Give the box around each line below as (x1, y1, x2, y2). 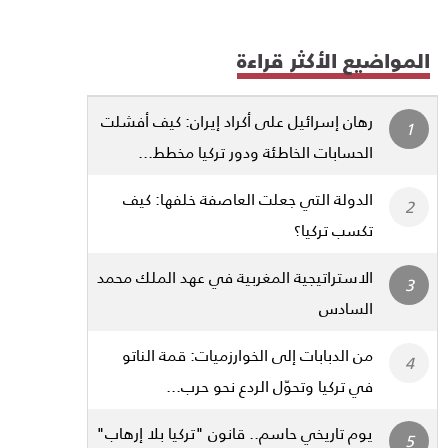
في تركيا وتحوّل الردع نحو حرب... (166, 369, 373, 401)
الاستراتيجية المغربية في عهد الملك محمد (97, 260, 373, 292)
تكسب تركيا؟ (294, 213, 373, 245)
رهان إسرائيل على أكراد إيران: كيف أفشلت (101, 104, 373, 136)
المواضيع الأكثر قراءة (237, 40, 430, 79)
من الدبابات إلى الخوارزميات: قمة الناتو (122, 338, 373, 370)
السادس (319, 291, 373, 323)
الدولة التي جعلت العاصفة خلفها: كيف (123, 182, 373, 214)
